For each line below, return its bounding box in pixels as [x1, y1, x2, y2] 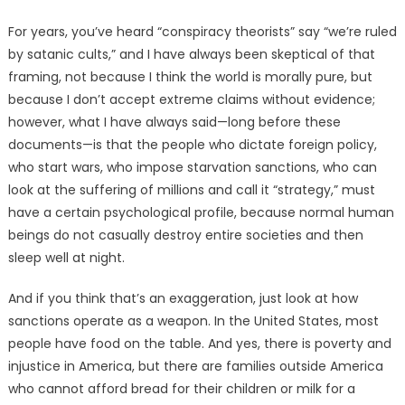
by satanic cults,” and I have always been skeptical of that [7, 45, 375, 64]
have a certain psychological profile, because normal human [7, 203, 394, 222]
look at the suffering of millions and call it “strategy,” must [7, 181, 375, 200]
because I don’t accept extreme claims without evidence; [7, 90, 375, 109]
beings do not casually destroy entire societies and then [7, 226, 363, 245]
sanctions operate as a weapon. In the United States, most [7, 312, 379, 331]
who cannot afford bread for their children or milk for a [7, 380, 355, 399]
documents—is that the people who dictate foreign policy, [7, 136, 377, 155]
